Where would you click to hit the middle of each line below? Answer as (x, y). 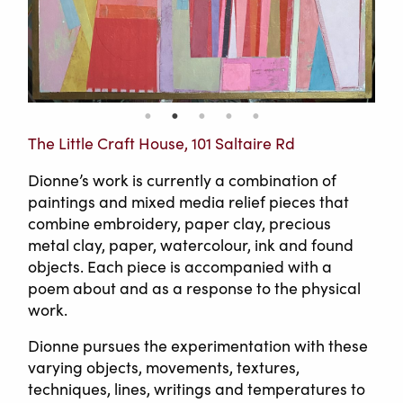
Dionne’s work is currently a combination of (183, 180)
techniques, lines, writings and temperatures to (197, 389)
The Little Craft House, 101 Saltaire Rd (162, 143)
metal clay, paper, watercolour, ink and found (191, 245)
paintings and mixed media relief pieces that (189, 202)
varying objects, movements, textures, (164, 367)
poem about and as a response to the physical (195, 288)
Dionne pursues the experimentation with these (198, 346)
